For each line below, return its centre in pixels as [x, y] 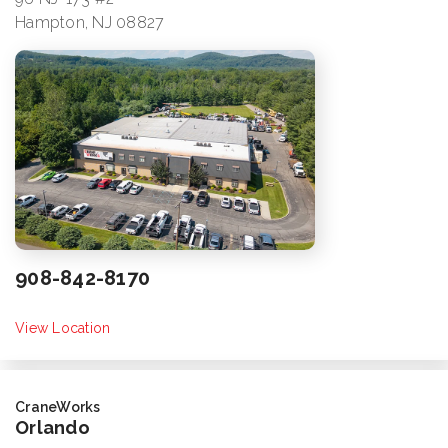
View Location [63, 328]
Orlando [52, 428]
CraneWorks [58, 407]
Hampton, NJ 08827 [90, 23]
